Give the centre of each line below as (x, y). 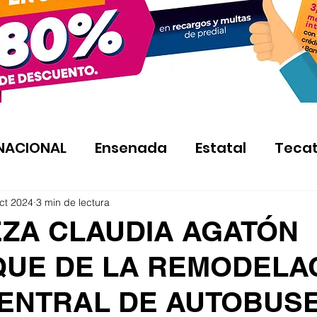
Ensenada (131, 148)
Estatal (221, 148)
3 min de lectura (73, 202)
